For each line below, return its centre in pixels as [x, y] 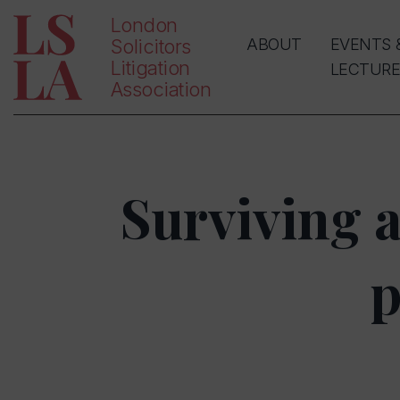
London [144, 25]
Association [161, 89]
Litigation [150, 68]
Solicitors [151, 46]
